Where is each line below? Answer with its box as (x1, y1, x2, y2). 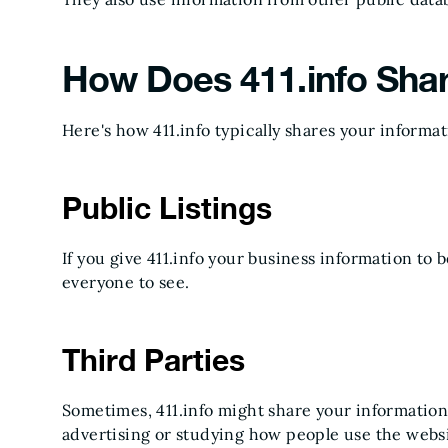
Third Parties (62, 342, 245, 378)
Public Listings (62, 190, 272, 226)
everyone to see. (62, 272, 190, 292)
